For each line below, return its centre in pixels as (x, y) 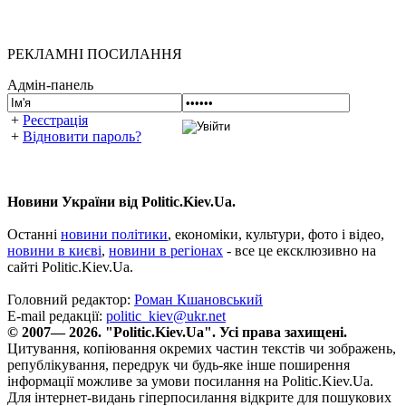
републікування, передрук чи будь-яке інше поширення (179, 365)
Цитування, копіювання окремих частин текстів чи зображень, (202, 348)
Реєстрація (55, 120)
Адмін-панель (50, 85)
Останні (34, 234)
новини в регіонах (166, 251)
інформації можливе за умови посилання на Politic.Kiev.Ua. (190, 381)
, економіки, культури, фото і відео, (276, 234)
